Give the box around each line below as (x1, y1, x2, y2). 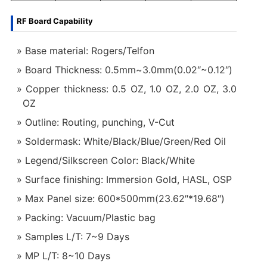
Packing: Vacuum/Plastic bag (24, 211, 156, 223)
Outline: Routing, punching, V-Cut (24, 116, 175, 128)
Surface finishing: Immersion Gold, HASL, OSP (24, 173, 232, 185)
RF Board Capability (16, 15, 93, 26)
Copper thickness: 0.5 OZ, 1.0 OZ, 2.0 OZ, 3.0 (26, 82, 237, 95)
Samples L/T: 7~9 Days (24, 230, 129, 243)
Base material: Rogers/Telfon (24, 44, 154, 57)
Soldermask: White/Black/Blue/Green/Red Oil (24, 135, 226, 147)
